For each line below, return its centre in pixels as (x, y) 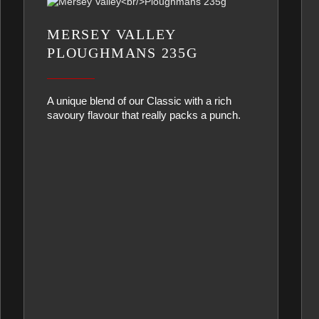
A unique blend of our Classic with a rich (140, 101)
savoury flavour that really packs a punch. (144, 115)
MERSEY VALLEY (112, 34)
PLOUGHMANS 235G (122, 53)
